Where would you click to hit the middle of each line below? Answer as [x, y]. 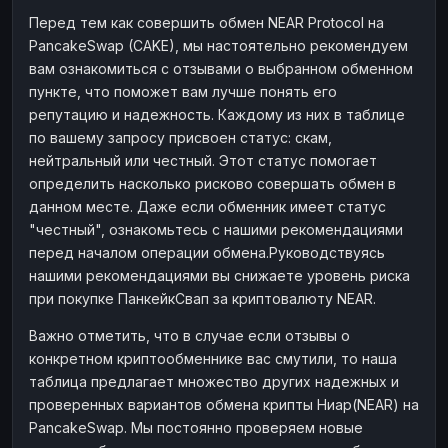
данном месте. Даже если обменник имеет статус [207, 206]
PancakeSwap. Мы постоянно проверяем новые [196, 427]
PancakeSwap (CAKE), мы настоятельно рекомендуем [218, 45]
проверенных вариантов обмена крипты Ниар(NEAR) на [224, 404]
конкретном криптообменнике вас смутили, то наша [213, 358]
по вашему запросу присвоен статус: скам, [180, 137]
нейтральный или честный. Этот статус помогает [203, 160]
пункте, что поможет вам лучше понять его [183, 91]
